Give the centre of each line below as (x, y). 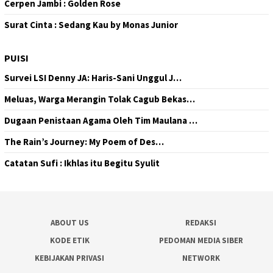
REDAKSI (201, 222)
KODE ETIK (69, 240)
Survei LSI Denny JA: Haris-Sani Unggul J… (93, 77)
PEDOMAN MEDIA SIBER (201, 240)
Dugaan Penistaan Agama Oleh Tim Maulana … (101, 120)
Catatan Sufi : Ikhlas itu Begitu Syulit (82, 163)
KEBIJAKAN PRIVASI (69, 258)
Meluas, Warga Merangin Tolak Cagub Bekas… (100, 99)
